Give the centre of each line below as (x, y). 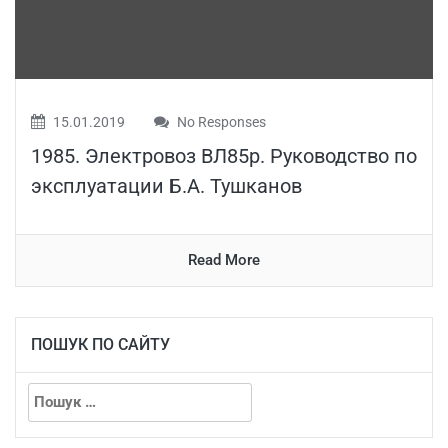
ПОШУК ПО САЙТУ (100, 344)
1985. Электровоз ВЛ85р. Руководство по (224, 155)
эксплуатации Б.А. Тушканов (166, 185)
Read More (224, 259)
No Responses (220, 121)
